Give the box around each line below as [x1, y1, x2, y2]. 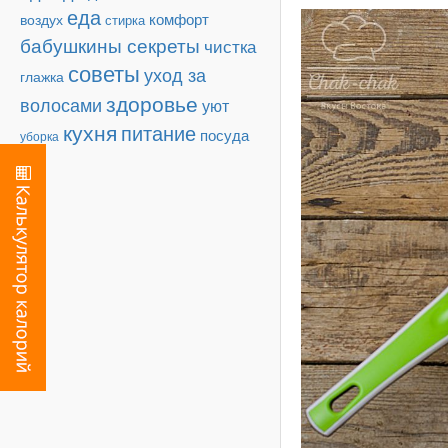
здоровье [106, 88, 198, 118]
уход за [144, 61, 206, 87]
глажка [20, 67, 64, 86]
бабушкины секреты [20, 31, 200, 58]
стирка [105, 11, 145, 29]
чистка [204, 33, 256, 58]
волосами [20, 91, 102, 117]
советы [68, 57, 140, 88]
